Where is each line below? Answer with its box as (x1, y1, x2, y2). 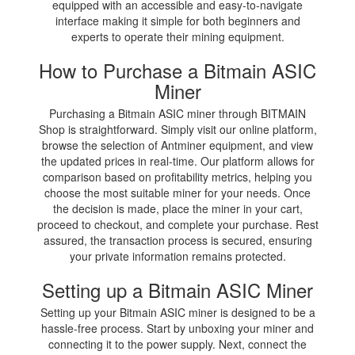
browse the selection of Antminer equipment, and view (42, 136, 313, 153)
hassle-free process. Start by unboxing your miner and (41, 319, 314, 336)
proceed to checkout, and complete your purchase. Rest (36, 216, 319, 232)
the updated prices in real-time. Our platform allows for (40, 152, 315, 169)
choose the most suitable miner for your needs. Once (44, 184, 311, 200)
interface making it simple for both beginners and (55, 12, 300, 29)
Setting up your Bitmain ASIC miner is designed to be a (40, 303, 315, 320)
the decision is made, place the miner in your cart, (52, 200, 303, 216)
